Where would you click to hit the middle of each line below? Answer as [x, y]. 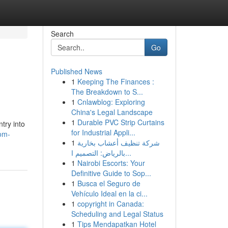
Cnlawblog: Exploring [111, 102]
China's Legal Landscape [112, 112]
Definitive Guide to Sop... [111, 173]
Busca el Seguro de [109, 183]
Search [62, 34]
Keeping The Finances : [116, 81]
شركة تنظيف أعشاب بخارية [118, 142]
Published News [76, 71]
